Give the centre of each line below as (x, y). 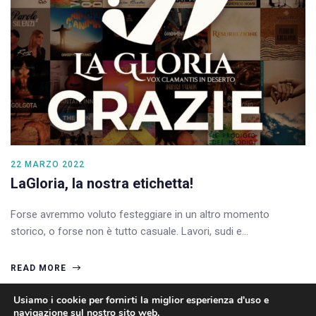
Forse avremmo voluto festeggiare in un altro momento (140, 214)
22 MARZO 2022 (48, 164)
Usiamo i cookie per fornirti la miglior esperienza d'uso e (141, 300)
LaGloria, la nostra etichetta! (102, 183)
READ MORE (40, 268)
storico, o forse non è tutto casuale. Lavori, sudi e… (129, 231)
